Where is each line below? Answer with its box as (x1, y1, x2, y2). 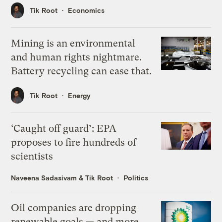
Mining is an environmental (11, 38, 136, 50)
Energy (68, 91, 91, 100)
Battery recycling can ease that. (11, 65, 152, 77)
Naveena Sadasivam (11, 173, 77, 182)
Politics (123, 173, 149, 182)
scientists (11, 150, 54, 162)
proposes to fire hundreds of (11, 136, 137, 148)
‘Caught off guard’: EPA (11, 122, 117, 134)
